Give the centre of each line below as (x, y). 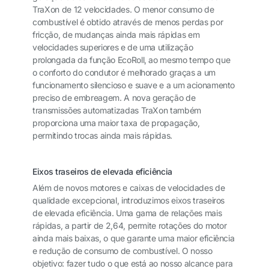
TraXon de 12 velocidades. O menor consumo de (123, 10)
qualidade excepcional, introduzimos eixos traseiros (129, 201)
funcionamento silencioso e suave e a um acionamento (134, 85)
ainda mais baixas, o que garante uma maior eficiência (134, 238)
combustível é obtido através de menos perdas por (128, 22)
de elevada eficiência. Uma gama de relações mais (127, 213)
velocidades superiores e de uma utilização (113, 47)
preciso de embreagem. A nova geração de (114, 98)
